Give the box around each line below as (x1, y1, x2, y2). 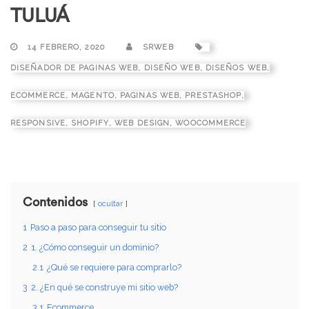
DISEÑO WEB (143, 63, 200, 72)
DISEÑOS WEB (205, 63, 267, 72)
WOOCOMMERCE (175, 118, 246, 128)
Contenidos (23, 195, 88, 208)
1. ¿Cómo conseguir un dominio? (31, 241, 159, 252)
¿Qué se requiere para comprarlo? (47, 261, 181, 272)
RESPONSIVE (10, 118, 66, 128)
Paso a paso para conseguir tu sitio (30, 221, 166, 232)
